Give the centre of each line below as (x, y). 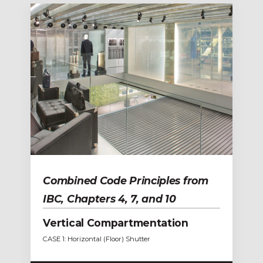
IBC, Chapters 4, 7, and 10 (109, 198)
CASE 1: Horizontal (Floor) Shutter (97, 239)
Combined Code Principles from (126, 180)
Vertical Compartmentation (116, 222)
